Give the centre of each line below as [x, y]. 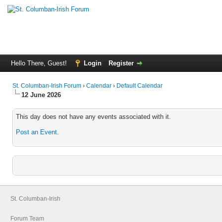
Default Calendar [139, 86]
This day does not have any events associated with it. [93, 117]
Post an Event [36, 132]
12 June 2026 [41, 95]
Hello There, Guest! [40, 63]
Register [121, 63]
